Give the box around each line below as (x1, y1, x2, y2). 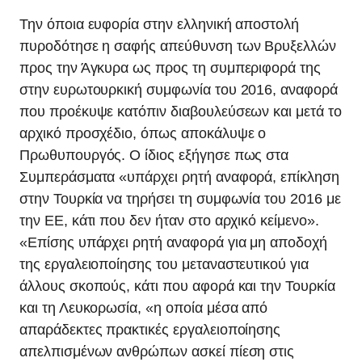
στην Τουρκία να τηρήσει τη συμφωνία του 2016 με (19, 191, 341, 207)
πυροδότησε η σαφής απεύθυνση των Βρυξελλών (19, 38, 336, 54)
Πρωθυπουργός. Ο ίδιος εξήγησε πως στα (19, 147, 289, 163)
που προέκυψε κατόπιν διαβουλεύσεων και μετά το (19, 103, 342, 120)
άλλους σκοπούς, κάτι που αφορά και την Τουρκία (19, 278, 335, 294)
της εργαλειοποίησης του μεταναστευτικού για (19, 256, 309, 272)
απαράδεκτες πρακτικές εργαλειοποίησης (19, 322, 281, 338)
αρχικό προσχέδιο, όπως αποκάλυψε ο (19, 125, 267, 141)
